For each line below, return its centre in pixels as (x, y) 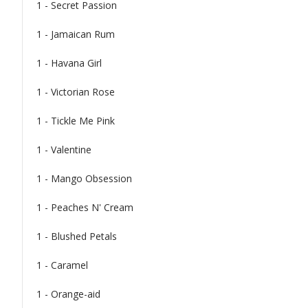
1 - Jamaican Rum (76, 34)
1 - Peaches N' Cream (85, 207)
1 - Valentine (64, 149)
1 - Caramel (62, 265)
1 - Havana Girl (69, 63)
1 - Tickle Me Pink (76, 120)
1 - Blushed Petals (77, 236)
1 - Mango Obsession (84, 178)
